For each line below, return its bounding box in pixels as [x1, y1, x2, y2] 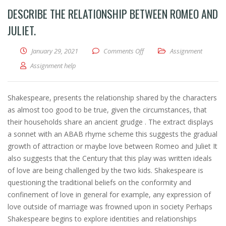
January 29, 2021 [31, 46, 78, 55]
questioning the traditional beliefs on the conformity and [8, 178, 191, 187]
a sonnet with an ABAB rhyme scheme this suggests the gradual [8, 129, 217, 139]
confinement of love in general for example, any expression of [8, 190, 211, 199]
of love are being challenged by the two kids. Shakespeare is [8, 165, 203, 175]
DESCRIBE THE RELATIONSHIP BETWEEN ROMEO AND [8, 6, 218, 22]
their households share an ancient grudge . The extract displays [8, 117, 213, 127]
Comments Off [103, 46, 144, 55]
